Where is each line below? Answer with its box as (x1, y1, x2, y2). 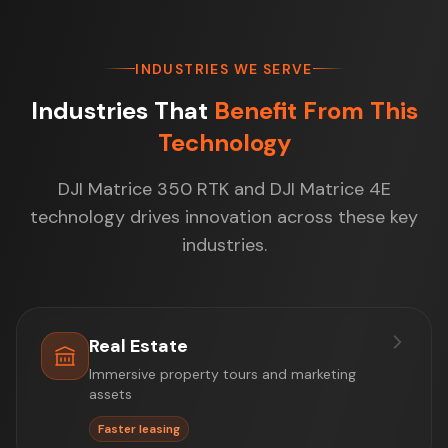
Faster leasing (98, 420, 180, 437)
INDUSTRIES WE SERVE (135, 59, 313, 78)
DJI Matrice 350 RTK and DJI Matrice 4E (57, 176, 391, 201)
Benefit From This (213, 94, 418, 126)
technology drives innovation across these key (30, 204, 418, 229)
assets (89, 384, 132, 403)
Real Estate (89, 333, 188, 358)
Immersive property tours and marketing (89, 364, 356, 383)
